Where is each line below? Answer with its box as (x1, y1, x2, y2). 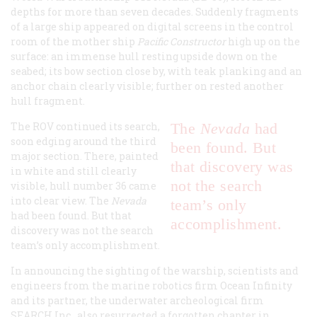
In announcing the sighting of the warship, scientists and (11, 264, 299, 278)
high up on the (226, 35, 300, 49)
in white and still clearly (11, 164, 137, 178)
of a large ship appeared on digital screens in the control (11, 20, 294, 34)
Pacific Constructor (137, 35, 226, 49)
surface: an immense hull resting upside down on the (11, 50, 277, 64)
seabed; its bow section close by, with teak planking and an (11, 64, 302, 79)
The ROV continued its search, (11, 120, 160, 134)
